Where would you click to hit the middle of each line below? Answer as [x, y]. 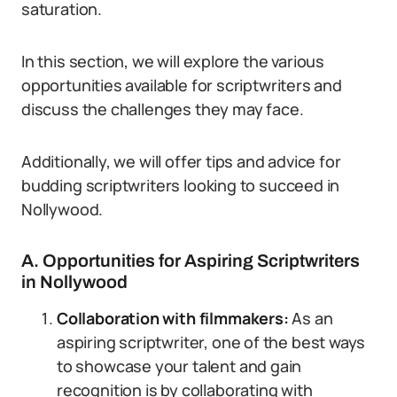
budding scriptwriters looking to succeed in [181, 185]
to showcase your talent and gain [179, 366]
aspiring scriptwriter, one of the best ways [211, 342]
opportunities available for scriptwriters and [182, 85]
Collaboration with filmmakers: [173, 318]
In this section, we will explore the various [173, 61]
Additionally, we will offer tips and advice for [181, 161]
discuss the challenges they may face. [163, 109]
